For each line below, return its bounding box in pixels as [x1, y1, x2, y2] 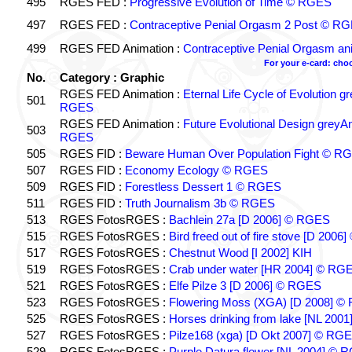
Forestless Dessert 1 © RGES [124, 180, 281, 193]
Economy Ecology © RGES [124, 163, 268, 177]
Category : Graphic [59, 71, 164, 84]
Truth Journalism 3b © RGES [124, 196, 275, 210]
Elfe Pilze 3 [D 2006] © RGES [168, 279, 321, 292]
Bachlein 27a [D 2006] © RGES [168, 213, 330, 226]
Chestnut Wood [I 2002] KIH [168, 246, 312, 259]
